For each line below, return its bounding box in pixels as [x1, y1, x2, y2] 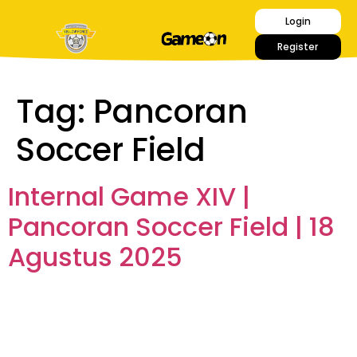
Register [277, 40, 319, 53]
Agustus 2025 [8, 239, 182, 275]
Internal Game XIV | [8, 178, 250, 214]
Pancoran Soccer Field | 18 [8, 209, 335, 245]
